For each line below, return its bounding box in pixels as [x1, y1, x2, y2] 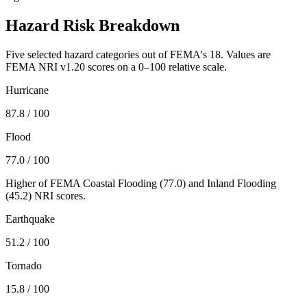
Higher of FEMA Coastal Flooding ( [5, 177, 163, 189]
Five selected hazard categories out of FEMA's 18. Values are [5, 48, 271, 60]
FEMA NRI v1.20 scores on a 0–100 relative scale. [5, 60, 227, 73]
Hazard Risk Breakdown [5, 16, 180, 34]
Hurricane [5, 84, 49, 96]
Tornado [5, 259, 42, 271]
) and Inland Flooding [182, 177, 276, 189]
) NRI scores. [28, 189, 86, 201]
